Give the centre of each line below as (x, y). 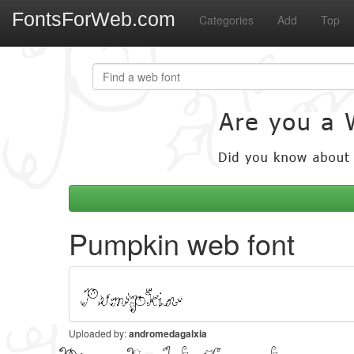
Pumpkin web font (182, 243)
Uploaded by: (99, 333)
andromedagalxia (168, 333)
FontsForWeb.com (94, 19)
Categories (226, 20)
